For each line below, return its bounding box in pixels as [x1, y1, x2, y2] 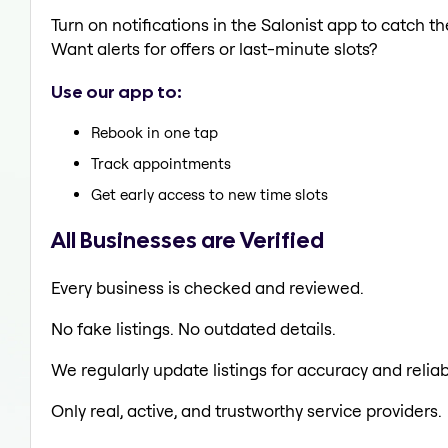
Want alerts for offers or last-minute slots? [51, 38, 377, 60]
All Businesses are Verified [51, 224, 324, 255]
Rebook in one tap [91, 123, 218, 143]
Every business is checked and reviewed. [51, 276, 364, 298]
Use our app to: [51, 79, 182, 103]
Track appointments [91, 154, 231, 174]
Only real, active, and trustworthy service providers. [51, 399, 442, 421]
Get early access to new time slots [91, 185, 328, 205]
